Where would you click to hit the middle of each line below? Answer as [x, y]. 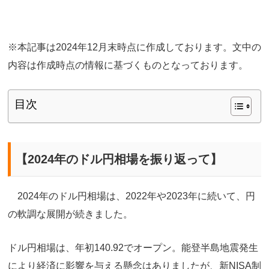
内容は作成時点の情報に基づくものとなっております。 [128, 65]
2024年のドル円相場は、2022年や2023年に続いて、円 [131, 196]
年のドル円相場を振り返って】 [138, 159]
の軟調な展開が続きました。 [70, 214]
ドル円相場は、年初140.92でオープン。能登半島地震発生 [133, 247]
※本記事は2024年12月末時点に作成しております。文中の [134, 47]
